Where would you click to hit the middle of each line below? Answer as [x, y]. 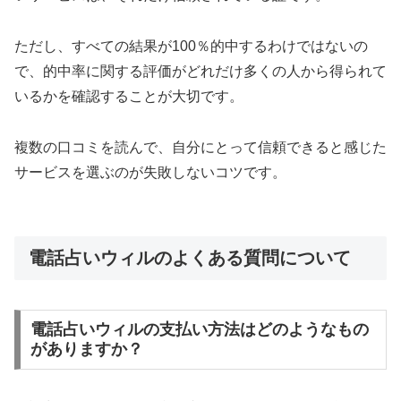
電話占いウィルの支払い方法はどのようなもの [199, 330]
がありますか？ [86, 350]
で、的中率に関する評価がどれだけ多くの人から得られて [200, 71]
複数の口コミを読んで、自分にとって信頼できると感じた [200, 147]
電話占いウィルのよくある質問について [190, 258]
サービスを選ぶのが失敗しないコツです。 [150, 172]
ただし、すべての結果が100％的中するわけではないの [191, 46]
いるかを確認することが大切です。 [129, 96]
